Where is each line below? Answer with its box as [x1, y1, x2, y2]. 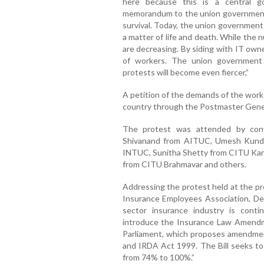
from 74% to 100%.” [122, 252, 194, 263]
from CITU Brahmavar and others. [122, 159, 246, 170]
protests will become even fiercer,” [122, 67, 249, 78]
